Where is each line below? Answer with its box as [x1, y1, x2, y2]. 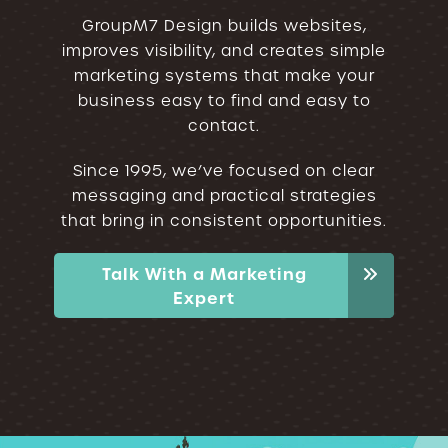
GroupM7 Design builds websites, [81, 16, 367, 36]
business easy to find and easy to [77, 91, 371, 111]
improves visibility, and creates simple [62, 41, 386, 61]
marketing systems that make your [73, 66, 375, 86]
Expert [173, 286, 236, 309]
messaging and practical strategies [71, 186, 377, 206]
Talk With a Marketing [101, 262, 307, 285]
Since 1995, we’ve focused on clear [73, 161, 375, 181]
